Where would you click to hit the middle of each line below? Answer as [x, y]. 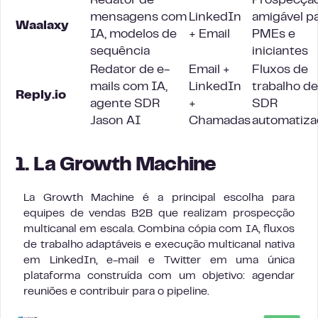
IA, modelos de [133, 35]
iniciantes [280, 52]
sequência [120, 52]
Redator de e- [130, 70]
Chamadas [220, 121]
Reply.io [41, 96]
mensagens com [138, 18]
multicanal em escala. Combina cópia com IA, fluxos [159, 229]
